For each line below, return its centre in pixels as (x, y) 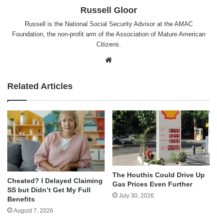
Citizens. (108, 45)
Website (127, 60)
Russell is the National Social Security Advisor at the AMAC (108, 24)
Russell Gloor (108, 10)
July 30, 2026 (136, 195)
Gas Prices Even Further (152, 184)
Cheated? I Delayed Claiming (55, 180)
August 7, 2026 (33, 210)
